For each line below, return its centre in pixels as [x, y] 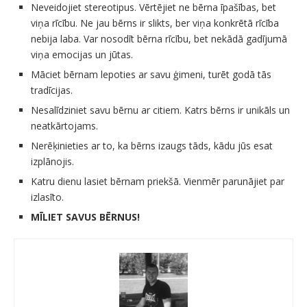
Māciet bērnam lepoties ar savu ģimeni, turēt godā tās [151, 75]
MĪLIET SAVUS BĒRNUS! [85, 217]
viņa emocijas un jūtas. [82, 55]
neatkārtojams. [64, 126]
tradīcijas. [52, 90]
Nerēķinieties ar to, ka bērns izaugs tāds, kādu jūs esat [152, 146]
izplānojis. [52, 162]
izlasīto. [47, 197]
